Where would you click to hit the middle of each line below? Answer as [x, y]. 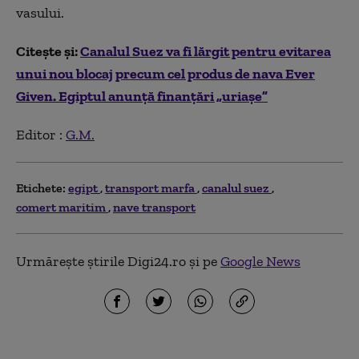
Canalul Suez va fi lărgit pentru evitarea [206, 51]
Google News [260, 261]
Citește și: [48, 51]
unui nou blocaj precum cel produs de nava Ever [165, 73]
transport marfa [151, 188]
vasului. [40, 12]
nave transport [154, 207]
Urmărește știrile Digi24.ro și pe [118, 261]
